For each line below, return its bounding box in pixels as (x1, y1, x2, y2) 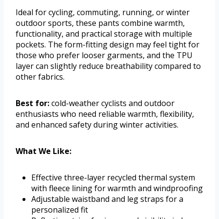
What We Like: (16, 146, 71, 157)
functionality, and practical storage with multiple (16, 28, 192, 40)
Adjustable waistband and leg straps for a (31, 194, 183, 205)
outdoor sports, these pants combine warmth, (16, 18, 185, 29)
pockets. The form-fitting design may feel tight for (16, 39, 199, 50)
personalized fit (31, 204, 88, 216)
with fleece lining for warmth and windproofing (31, 183, 203, 194)
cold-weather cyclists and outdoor (49, 98, 175, 109)
